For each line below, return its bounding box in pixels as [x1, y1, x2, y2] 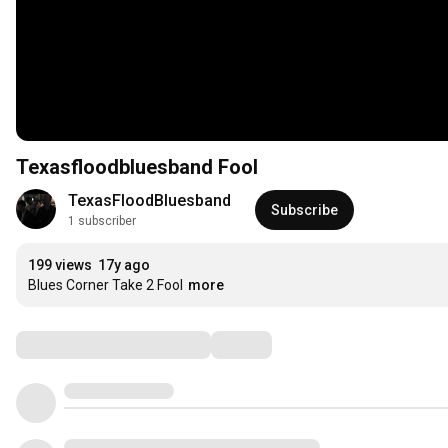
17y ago [98, 257, 150, 274]
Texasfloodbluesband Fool [16, 155, 258, 180]
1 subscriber [68, 214, 136, 229]
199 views [28, 257, 92, 274]
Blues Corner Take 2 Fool [28, 277, 183, 294]
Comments [15, 332, 115, 357]
